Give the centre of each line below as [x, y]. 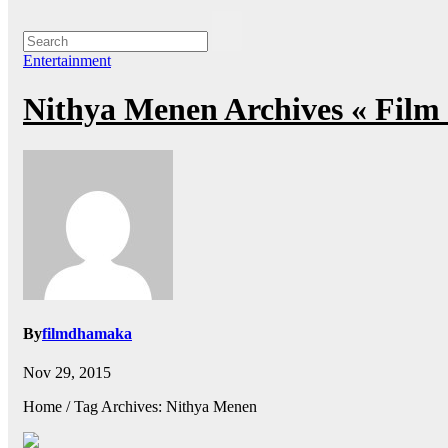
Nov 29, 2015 [67, 373]
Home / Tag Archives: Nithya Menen [140, 407]
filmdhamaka [87, 334]
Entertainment [67, 60]
